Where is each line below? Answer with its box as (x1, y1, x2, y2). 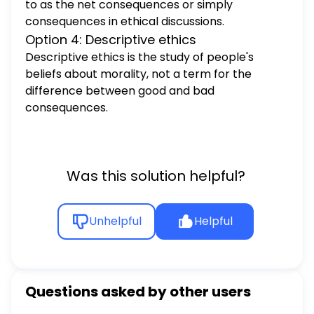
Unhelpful (88, 212, 142, 229)
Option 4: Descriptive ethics (25, 30, 196, 48)
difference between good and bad (25, 82, 214, 99)
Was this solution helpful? (66, 165, 245, 186)
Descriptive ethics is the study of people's (25, 48, 254, 65)
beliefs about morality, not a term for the (25, 65, 252, 82)
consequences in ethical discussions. (25, 13, 224, 29)
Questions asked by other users (25, 282, 251, 302)
